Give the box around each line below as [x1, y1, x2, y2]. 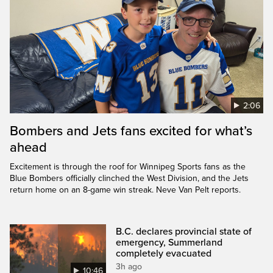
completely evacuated [116, 247, 212, 260]
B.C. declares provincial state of [116, 225, 252, 238]
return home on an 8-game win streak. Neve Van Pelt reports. [10, 184, 241, 195]
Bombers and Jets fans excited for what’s [10, 122, 252, 139]
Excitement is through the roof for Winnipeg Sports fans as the [10, 161, 246, 172]
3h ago [116, 261, 143, 272]
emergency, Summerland [116, 236, 223, 249]
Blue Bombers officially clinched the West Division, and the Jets [10, 172, 249, 183]
